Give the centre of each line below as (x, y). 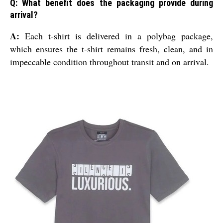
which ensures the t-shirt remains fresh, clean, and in (111, 49)
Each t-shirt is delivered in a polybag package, (116, 36)
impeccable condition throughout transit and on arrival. (110, 62)
